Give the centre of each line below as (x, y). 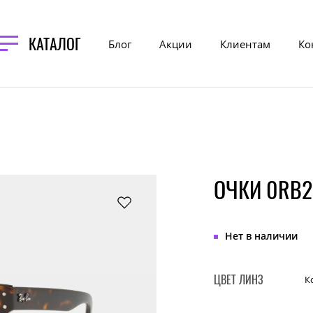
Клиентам (245, 44)
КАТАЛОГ (54, 43)
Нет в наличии (261, 236)
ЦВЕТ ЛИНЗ (239, 279)
